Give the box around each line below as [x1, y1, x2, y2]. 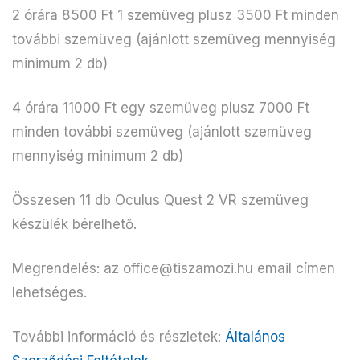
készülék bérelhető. [12, 215, 137, 232]
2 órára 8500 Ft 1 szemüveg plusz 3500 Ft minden [12, 6, 339, 23]
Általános [225, 328, 285, 345]
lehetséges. [12, 284, 87, 301]
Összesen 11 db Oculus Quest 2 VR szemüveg [12, 191, 309, 208]
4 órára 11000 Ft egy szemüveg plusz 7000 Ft [12, 99, 309, 116]
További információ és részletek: [12, 328, 225, 345]
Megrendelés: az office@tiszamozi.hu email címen [12, 260, 335, 276]
